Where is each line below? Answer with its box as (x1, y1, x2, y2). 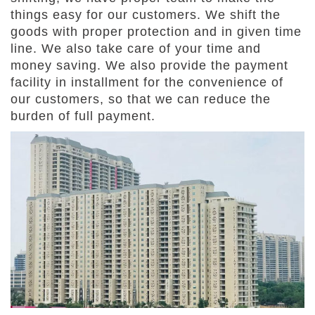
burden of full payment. (11, 109, 155, 123)
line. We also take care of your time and (11, 41, 261, 56)
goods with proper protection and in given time (11, 25, 302, 39)
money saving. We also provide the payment (11, 58, 288, 72)
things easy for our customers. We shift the (11, 8, 281, 22)
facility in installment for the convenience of (11, 75, 283, 89)
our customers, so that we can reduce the (11, 92, 271, 106)
